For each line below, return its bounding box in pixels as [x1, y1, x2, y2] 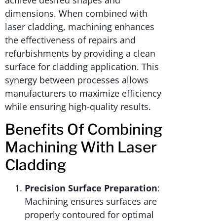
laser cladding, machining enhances [5, 21, 154, 33]
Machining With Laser [5, 138, 157, 156]
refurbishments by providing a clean [5, 47, 155, 60]
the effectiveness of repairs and [5, 34, 136, 46]
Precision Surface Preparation [25, 182, 157, 194]
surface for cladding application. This [5, 61, 159, 73]
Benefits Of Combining [5, 120, 162, 139]
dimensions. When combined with [5, 7, 147, 20]
